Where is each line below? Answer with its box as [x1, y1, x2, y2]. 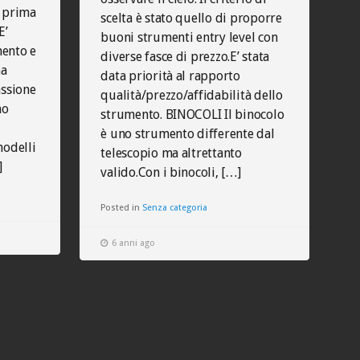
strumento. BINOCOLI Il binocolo [100, 107, 284, 122]
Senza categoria [142, 202, 208, 213]
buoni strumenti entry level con [100, 30, 278, 45]
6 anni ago [112, 238, 156, 248]
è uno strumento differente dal [100, 126, 275, 141]
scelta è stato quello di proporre [100, 10, 282, 26]
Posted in [100, 202, 143, 213]
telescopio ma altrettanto [100, 145, 242, 161]
